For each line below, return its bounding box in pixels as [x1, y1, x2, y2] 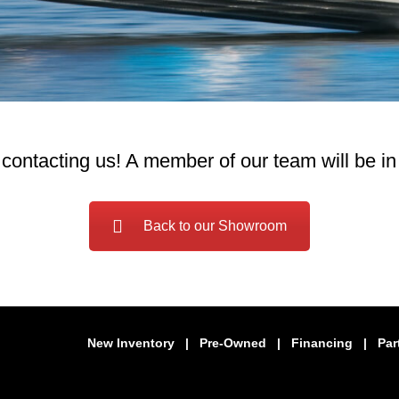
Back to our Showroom [143, 217, 287, 233]
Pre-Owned [199, 335, 266, 350]
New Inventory [87, 335, 178, 350]
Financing [291, 335, 353, 350]
